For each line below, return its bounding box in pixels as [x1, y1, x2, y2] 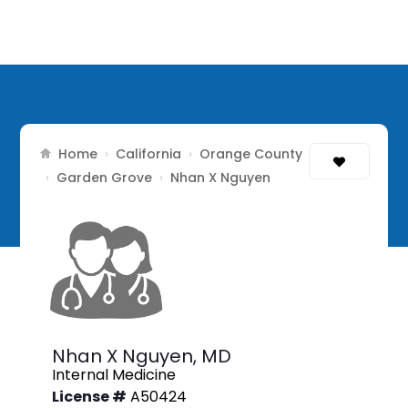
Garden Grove [56, 168, 153, 187]
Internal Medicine [52, 364, 177, 385]
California [116, 144, 182, 163]
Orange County [199, 144, 303, 163]
